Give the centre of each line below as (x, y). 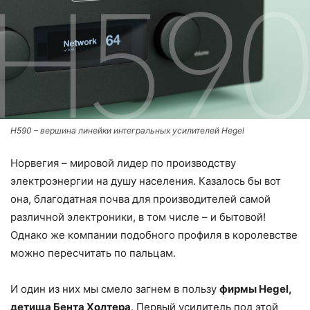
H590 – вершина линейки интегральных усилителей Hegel (127, 130)
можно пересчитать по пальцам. (93, 253)
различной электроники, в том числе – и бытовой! (138, 217)
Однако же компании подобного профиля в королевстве (154, 235)
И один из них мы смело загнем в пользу (115, 289)
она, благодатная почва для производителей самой (140, 199)
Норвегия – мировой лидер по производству (123, 163)
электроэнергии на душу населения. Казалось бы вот (146, 181)
